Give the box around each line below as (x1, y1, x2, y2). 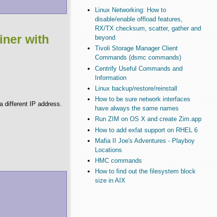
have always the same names (94, 105, 179, 112)
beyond (94, 34, 115, 42)
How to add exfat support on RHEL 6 (94, 126, 198, 134)
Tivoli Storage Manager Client (94, 45, 178, 52)
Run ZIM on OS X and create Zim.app (94, 115, 201, 123)
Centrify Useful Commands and (94, 64, 183, 72)
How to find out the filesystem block (94, 168, 196, 175)
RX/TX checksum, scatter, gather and (94, 25, 201, 32)
